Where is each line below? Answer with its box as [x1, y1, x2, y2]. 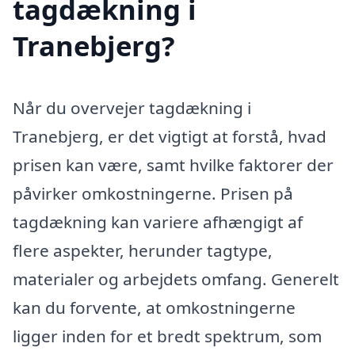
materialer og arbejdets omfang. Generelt [13, 267, 339, 290]
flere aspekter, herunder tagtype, [13, 239, 273, 261]
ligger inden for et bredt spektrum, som [13, 324, 322, 347]
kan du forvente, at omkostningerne [13, 296, 296, 319]
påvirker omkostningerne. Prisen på [13, 181, 293, 204]
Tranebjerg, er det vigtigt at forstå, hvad [13, 124, 326, 147]
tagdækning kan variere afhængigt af [13, 210, 303, 233]
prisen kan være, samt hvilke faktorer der [13, 153, 334, 176]
